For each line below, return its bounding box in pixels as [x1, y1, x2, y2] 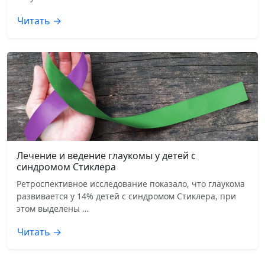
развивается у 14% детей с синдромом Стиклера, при [17, 190, 236, 202]
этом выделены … [17, 202, 89, 214]
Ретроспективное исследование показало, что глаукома [17, 177, 245, 189]
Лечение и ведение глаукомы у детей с [17, 148, 196, 162]
